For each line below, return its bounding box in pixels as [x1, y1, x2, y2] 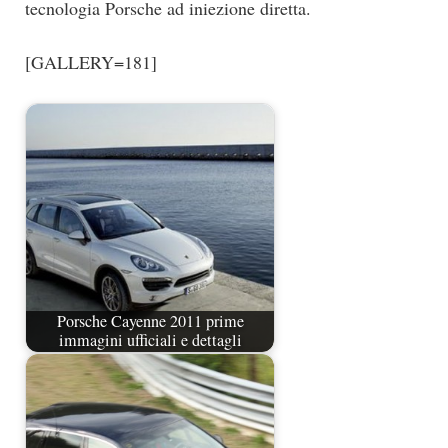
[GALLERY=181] [25, 49, 157, 74]
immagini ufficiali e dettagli [58, 329, 242, 352]
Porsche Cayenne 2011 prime [56, 310, 244, 333]
